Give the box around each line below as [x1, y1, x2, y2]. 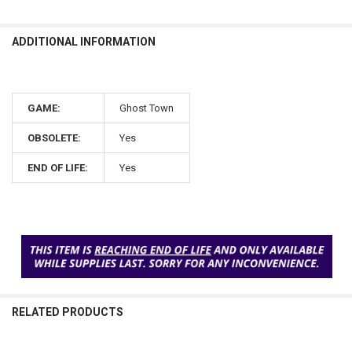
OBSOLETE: [27, 132, 82, 145]
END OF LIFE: [27, 162, 89, 174]
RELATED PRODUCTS [11, 305, 123, 318]
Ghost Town [119, 102, 174, 115]
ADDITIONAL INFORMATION [11, 35, 156, 49]
